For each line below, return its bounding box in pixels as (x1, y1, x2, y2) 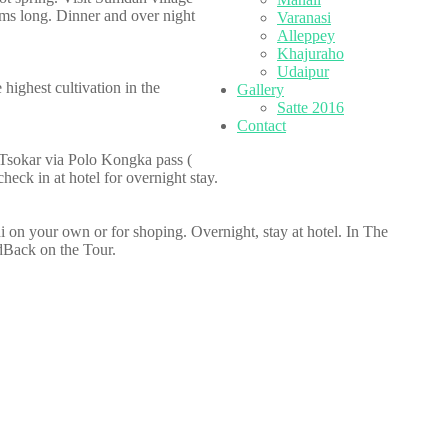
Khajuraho (277, 45, 344, 62)
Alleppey (277, 27, 335, 44)
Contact (237, 117, 286, 134)
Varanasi (277, 9, 331, 26)
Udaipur (277, 63, 329, 80)
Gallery (237, 81, 284, 98)
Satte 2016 (277, 99, 344, 116)
